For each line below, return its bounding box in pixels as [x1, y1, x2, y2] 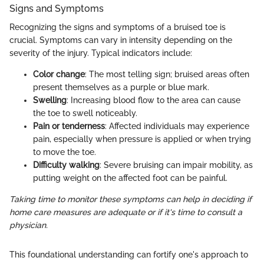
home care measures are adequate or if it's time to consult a [9, 207, 242, 217]
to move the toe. [33, 147, 96, 157]
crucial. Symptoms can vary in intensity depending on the [9, 35, 232, 45]
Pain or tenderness [33, 121, 105, 131]
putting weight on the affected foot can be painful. [33, 173, 227, 183]
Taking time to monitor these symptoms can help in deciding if [9, 194, 252, 204]
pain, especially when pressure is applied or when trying [33, 134, 251, 144]
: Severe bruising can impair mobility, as [100, 160, 253, 170]
